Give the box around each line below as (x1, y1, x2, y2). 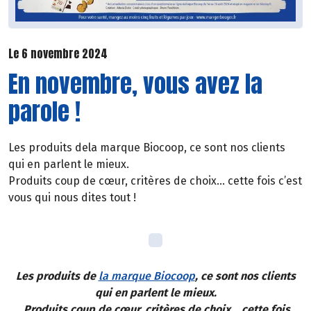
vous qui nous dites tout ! (8, 191, 136, 205)
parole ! (8, 94, 81, 130)
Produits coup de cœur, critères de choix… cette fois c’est (8, 174, 302, 188)
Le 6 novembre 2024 (8, 44, 108, 62)
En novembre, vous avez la (8, 66, 262, 102)
